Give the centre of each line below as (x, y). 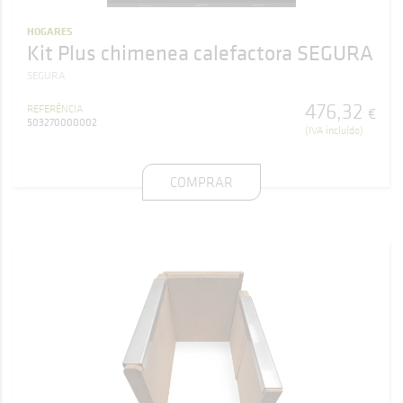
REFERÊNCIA (55, 108)
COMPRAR (201, 182)
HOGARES (50, 31)
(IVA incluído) (334, 130)
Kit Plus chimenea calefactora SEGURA (200, 52)
